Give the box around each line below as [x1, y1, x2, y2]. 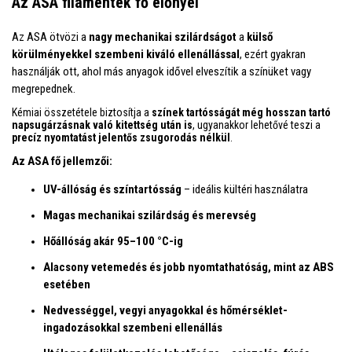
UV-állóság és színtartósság [43, 181, 181, 196]
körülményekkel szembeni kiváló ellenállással [12, 46, 240, 61]
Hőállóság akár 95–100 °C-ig [43, 233, 183, 248]
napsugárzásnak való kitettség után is [12, 118, 192, 131]
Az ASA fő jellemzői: [12, 153, 112, 168]
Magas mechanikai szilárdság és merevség [43, 207, 256, 222]
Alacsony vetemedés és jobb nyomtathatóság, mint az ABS [43, 259, 334, 274]
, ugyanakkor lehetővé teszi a [192, 118, 321, 131]
